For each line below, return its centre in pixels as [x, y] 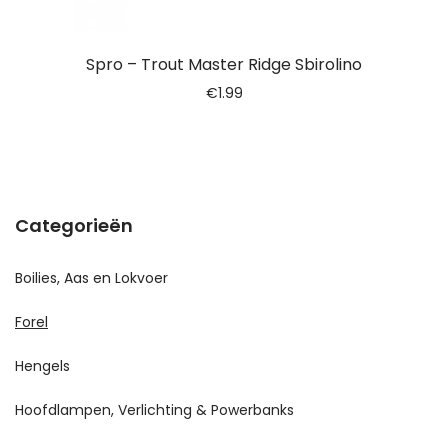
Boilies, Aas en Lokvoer [91, 278]
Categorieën [74, 226]
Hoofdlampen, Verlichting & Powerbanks [154, 410]
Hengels [42, 366]
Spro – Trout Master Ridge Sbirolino [224, 65]
